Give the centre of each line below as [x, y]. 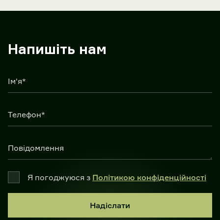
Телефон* [27, 114]
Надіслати [110, 205]
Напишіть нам [57, 49]
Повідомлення [36, 148]
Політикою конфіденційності [149, 177]
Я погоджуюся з [60, 177]
